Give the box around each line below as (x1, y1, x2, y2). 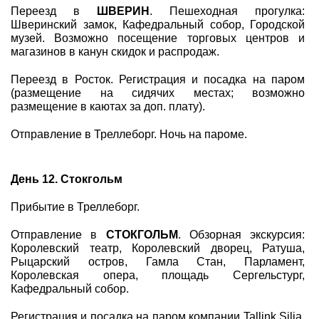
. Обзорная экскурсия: (177, 229, 305, 241)
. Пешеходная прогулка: (150, 5, 305, 17)
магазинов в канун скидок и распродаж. (11, 46, 219, 58)
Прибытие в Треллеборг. (11, 201, 140, 213)
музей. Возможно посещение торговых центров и (11, 32, 305, 44)
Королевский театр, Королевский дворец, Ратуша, (11, 242, 305, 254)
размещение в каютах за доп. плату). (11, 100, 205, 113)
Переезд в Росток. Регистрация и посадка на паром (11, 73, 305, 85)
